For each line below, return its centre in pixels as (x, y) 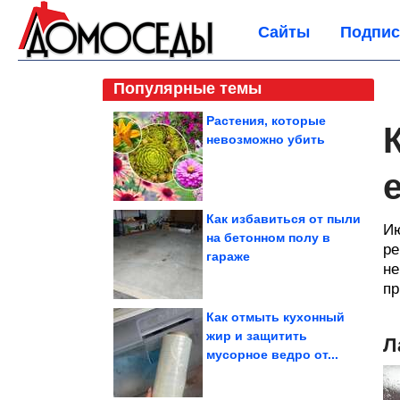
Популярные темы (187, 88)
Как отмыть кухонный (275, 317)
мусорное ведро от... (272, 354)
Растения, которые (266, 121)
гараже (228, 256)
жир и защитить (257, 336)
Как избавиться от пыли (283, 219)
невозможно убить (266, 139)
